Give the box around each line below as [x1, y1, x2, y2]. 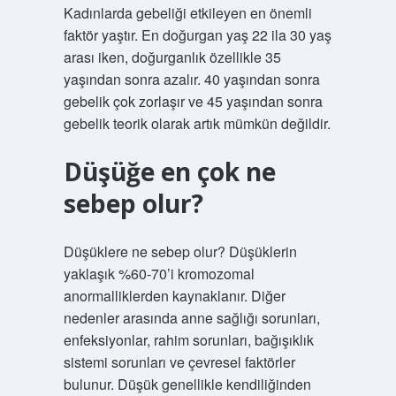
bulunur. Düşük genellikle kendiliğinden [63, 374, 311, 394]
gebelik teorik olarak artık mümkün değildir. [63, 113, 331, 133]
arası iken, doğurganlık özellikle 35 [63, 47, 281, 67]
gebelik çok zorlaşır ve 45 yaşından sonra [63, 91, 323, 111]
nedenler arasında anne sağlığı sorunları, [63, 308, 320, 328]
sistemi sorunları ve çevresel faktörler [63, 352, 295, 372]
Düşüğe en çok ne [63, 155, 276, 188]
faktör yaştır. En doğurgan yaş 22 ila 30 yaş [63, 25, 331, 45]
